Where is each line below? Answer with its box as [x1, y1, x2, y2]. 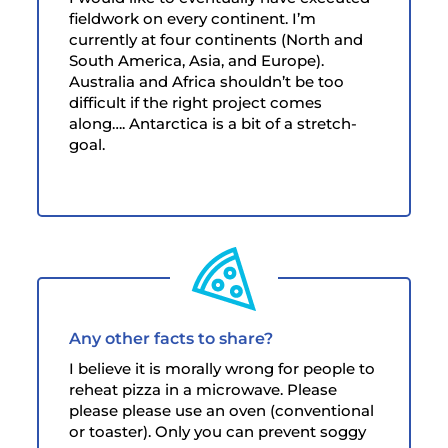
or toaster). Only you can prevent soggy [69, 421, 367, 441]
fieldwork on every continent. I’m [69, 8, 317, 28]
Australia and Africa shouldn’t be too [69, 71, 345, 91]
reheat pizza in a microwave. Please [69, 379, 338, 399]
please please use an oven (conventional [69, 400, 375, 420]
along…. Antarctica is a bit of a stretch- [69, 113, 358, 133]
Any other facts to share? [69, 328, 274, 348]
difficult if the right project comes [69, 92, 323, 112]
